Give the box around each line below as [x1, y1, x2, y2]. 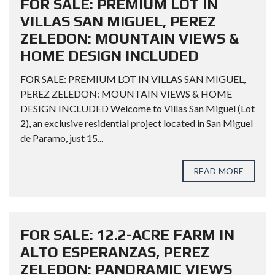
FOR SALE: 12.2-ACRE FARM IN [20, 227, 234, 243]
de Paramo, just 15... [20, 132, 103, 144]
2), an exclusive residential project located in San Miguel [20, 117, 253, 129]
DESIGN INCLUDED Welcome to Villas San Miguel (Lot [20, 103, 255, 114]
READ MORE [193, 166, 244, 176]
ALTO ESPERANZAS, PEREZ [20, 244, 209, 260]
